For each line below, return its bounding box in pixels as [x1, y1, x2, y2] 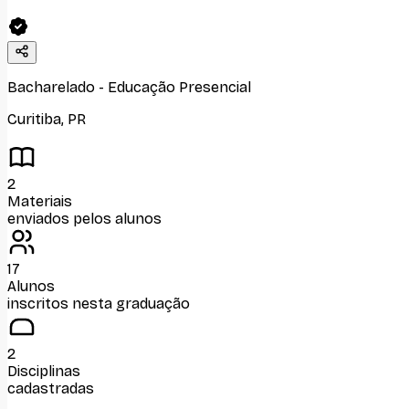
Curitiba [7, 110, 61, 128]
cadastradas [7, 380, 94, 397]
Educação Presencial [108, 79, 251, 96]
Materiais [7, 193, 72, 210]
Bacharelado [7, 79, 95, 96]
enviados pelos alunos [7, 210, 162, 227]
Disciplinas [7, 362, 80, 380]
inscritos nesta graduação [7, 295, 190, 312]
